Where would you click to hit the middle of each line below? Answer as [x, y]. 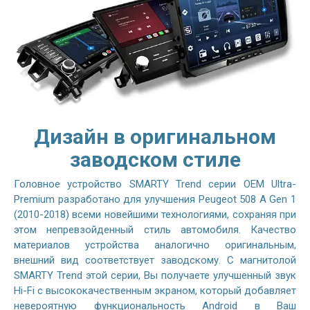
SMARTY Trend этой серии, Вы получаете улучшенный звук [155, 275]
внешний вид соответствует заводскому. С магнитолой [155, 260]
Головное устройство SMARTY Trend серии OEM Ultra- [155, 184]
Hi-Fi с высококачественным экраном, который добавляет [155, 290]
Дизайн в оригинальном [155, 136]
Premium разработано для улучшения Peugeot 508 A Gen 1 [155, 199]
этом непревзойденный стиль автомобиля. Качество [155, 229]
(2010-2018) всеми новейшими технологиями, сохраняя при [155, 214]
